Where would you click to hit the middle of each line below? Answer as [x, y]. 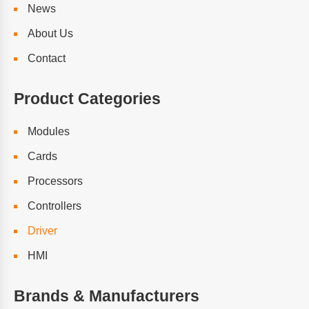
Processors [55, 181]
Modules [49, 131]
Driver [42, 231]
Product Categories [87, 99]
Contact [47, 58]
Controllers [54, 206]
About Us [50, 33]
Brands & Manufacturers [107, 296]
